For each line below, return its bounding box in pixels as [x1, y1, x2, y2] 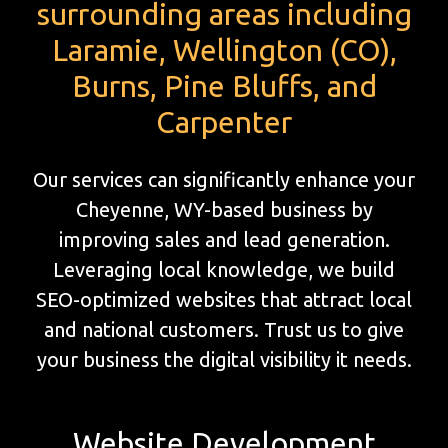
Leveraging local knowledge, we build [53, 257, 395, 281]
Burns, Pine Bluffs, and [71, 68, 377, 103]
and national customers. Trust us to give [44, 317, 404, 341]
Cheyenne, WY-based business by [75, 197, 373, 221]
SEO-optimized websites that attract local [36, 287, 412, 311]
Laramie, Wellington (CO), [51, 32, 397, 67]
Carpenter [156, 104, 292, 139]
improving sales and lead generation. [58, 227, 390, 251]
